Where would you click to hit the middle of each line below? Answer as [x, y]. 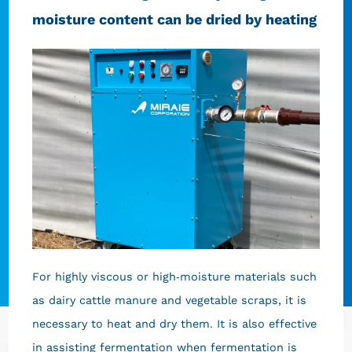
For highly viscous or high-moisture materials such [174, 277]
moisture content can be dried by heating [174, 19]
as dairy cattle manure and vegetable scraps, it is [169, 301]
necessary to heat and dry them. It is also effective [174, 324]
